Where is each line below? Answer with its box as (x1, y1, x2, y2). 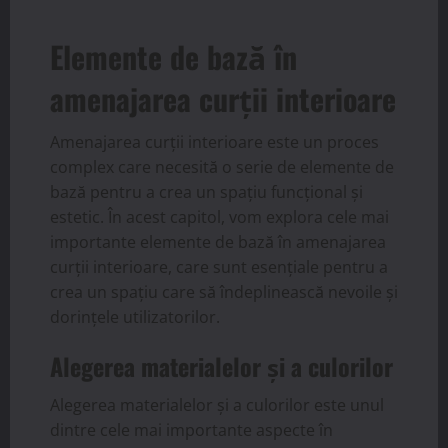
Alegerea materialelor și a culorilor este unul (50, 394, 384, 417)
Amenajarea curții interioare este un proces (50, 131, 379, 154)
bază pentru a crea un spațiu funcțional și (50, 181, 363, 204)
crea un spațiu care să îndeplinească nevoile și (50, 281, 398, 304)
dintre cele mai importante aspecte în (50, 419, 333, 442)
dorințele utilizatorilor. (50, 306, 220, 329)
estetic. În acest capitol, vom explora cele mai (50, 206, 389, 229)
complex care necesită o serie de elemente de (50, 156, 394, 179)
